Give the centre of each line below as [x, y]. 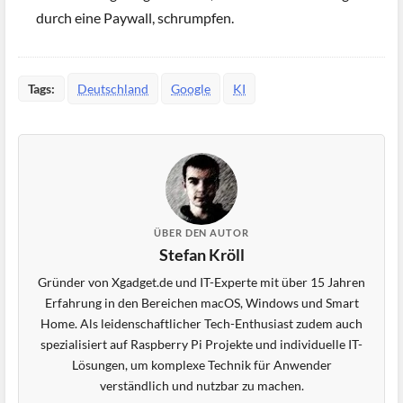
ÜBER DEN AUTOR [201, 233]
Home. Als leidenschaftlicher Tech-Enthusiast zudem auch [201, 324]
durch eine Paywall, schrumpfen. [135, 17]
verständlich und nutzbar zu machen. [201, 386]
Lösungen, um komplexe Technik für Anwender [201, 365]
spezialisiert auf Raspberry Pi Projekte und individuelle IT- [201, 345]
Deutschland [113, 89]
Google [191, 89]
